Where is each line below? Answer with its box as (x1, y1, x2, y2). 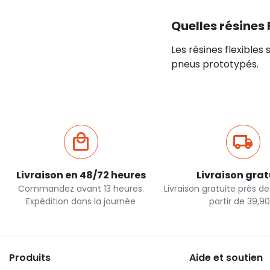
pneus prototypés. (171, 57, 259, 71)
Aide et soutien (189, 251, 263, 265)
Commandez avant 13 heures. (17, 183, 144, 195)
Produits (9, 251, 51, 265)
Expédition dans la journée (26, 195, 136, 207)
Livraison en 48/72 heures (16, 168, 146, 182)
